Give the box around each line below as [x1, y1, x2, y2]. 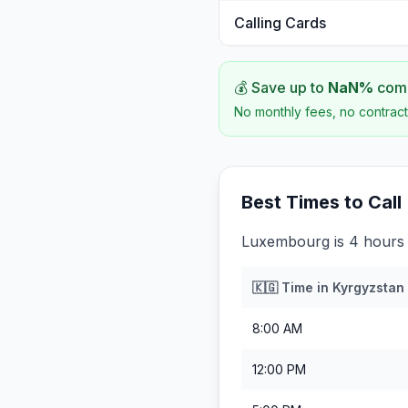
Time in [278, 280, 332, 295]
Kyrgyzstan [332, 280, 404, 295]
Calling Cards [234, 14, 326, 32]
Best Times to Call [241, 191, 402, 213]
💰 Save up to [234, 78, 328, 97]
